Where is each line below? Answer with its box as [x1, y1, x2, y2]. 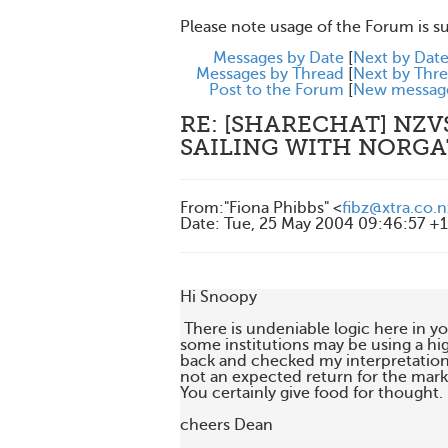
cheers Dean [180, 416, 273, 434]
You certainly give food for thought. [180, 384, 443, 402]
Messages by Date [213, 49, 344, 67]
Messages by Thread [196, 65, 344, 83]
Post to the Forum [209, 81, 344, 99]
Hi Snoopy [180, 288, 257, 306]
